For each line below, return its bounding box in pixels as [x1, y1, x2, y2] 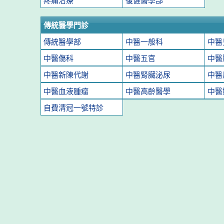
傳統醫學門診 [43, 21, 88, 29]
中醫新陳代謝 [43, 70, 88, 79]
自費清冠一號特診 [43, 103, 103, 112]
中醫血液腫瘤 [43, 87, 88, 95]
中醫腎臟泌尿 [125, 70, 170, 79]
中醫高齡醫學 [125, 87, 170, 95]
